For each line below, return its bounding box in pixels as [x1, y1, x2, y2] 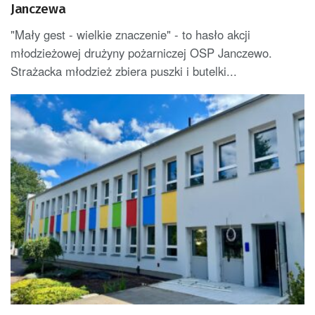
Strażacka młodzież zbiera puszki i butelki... [11, 63, 237, 80]
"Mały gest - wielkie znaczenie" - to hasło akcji [11, 26, 250, 44]
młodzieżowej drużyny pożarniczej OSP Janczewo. [11, 44, 272, 62]
